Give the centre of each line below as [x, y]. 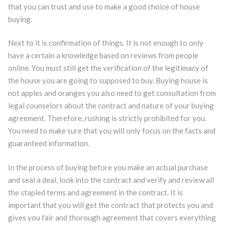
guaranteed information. [48, 143]
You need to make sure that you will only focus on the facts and [111, 131]
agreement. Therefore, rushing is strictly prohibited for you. [107, 118]
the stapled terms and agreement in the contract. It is [95, 192]
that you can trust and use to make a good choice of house [104, 6]
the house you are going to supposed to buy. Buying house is [108, 80]
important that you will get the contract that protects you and [110, 205]
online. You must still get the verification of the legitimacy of [108, 68]
